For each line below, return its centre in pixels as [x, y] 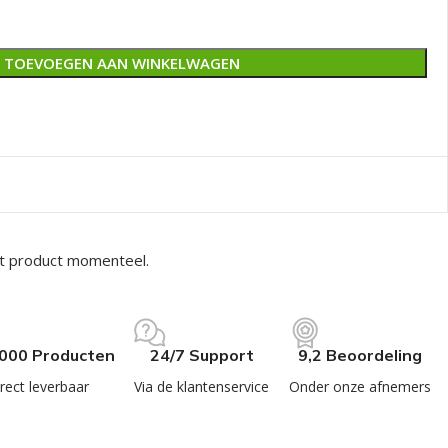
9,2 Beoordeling [359, 354]
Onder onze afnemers [359, 386]
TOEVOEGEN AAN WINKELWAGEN [122, 62]
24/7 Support [201, 354]
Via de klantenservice [202, 386]
